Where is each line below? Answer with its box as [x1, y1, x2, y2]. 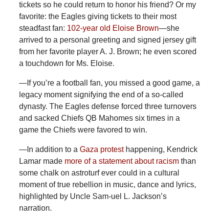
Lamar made [19, 157, 65, 166]
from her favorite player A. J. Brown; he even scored [19, 47, 197, 56]
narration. [19, 204, 52, 213]
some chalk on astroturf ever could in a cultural [19, 169, 179, 177]
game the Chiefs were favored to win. [19, 126, 147, 134]
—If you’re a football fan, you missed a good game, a [19, 79, 200, 88]
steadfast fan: [19, 24, 67, 33]
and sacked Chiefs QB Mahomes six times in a [19, 114, 180, 123]
